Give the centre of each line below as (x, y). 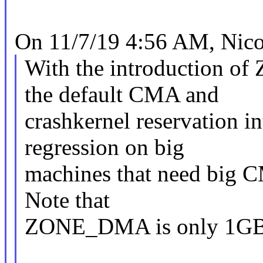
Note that (67, 200)
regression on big (104, 147)
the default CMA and (122, 95)
